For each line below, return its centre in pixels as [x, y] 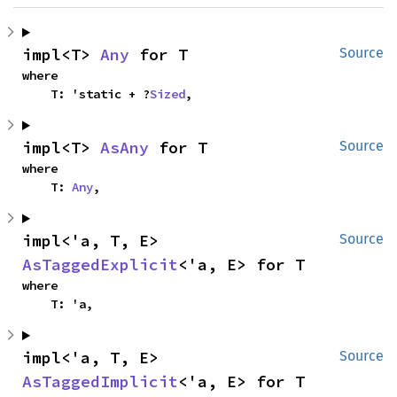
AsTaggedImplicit [100, 381]
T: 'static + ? [100, 94]
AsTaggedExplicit [100, 265]
